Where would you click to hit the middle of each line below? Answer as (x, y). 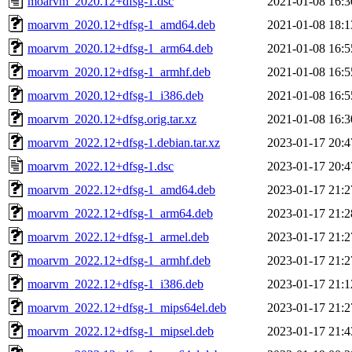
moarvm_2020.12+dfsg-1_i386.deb (115, 95)
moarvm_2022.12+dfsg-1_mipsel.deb (121, 331)
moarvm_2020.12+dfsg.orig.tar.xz (112, 119)
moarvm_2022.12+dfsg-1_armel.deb (118, 236)
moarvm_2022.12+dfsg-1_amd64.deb (121, 189)
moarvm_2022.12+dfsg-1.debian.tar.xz (124, 142)
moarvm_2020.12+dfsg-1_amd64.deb (121, 24)
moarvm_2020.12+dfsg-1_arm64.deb (120, 48)
